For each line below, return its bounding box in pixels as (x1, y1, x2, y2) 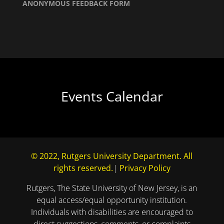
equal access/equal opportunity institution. (36, 194, 187, 205)
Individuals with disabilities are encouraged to (30, 206, 193, 217)
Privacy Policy (119, 162, 170, 173)
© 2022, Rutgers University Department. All (31, 150, 193, 161)
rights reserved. (53, 162, 113, 173)
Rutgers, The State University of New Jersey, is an (26, 182, 197, 193)
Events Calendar (60, 86, 163, 105)
